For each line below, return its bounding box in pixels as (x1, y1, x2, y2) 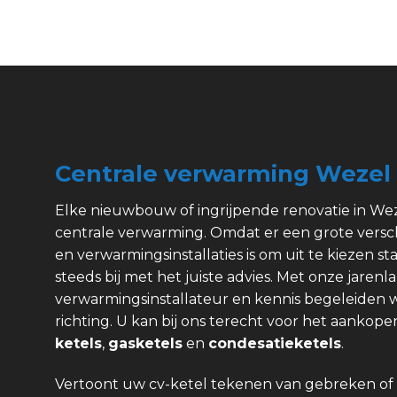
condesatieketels (208, 335, 341, 352)
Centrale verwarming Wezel (55, 160, 391, 188)
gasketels (108, 335, 183, 352)
